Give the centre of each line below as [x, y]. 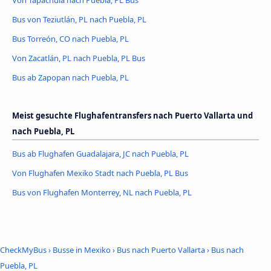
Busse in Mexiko [82, 250]
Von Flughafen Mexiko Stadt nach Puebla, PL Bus [100, 173]
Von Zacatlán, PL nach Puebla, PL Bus [79, 58]
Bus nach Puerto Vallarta [161, 250]
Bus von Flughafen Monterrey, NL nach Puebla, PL [102, 192]
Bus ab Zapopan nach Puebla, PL [70, 77]
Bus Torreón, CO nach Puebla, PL [70, 38]
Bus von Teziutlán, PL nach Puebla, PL [79, 19]
